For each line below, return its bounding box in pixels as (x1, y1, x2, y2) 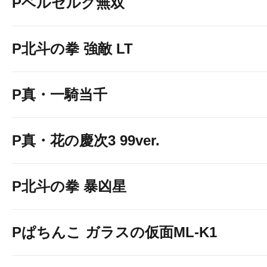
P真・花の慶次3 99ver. (12, 132, 160, 148)
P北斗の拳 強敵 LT (12, 41, 133, 57)
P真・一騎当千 (12, 86, 107, 103)
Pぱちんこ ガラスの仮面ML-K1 (12, 224, 217, 240)
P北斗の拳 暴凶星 (12, 178, 126, 194)
